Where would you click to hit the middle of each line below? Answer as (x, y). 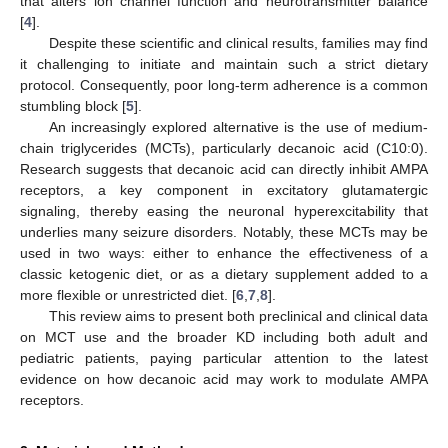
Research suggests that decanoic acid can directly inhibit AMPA (224, 168)
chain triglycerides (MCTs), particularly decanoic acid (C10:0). (224, 147)
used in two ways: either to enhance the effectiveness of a (224, 252)
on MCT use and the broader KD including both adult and (224, 336)
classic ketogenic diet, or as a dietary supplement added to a (224, 273)
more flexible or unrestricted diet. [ (128, 294)
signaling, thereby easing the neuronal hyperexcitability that (224, 210)
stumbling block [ (73, 105)
